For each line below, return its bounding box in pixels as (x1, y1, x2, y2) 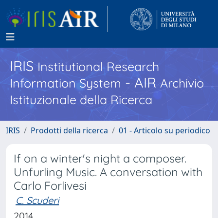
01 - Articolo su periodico (119, 125, 210, 136)
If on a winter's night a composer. (14, 151, 186, 165)
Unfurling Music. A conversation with (14, 165, 202, 179)
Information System (10, 75, 121, 91)
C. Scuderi (16, 194, 59, 206)
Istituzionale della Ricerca (10, 92, 152, 107)
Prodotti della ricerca (31, 125, 108, 136)
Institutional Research (37, 59, 159, 74)
